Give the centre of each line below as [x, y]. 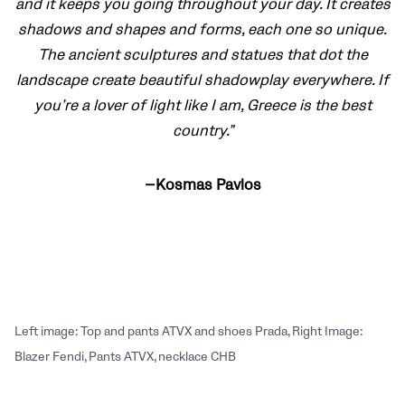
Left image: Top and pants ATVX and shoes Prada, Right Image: [188, 332]
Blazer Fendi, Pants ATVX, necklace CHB [125, 357]
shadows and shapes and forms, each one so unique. [202, 30]
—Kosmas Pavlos [202, 186]
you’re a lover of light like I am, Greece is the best [202, 106]
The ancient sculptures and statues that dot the [202, 56]
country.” [202, 132]
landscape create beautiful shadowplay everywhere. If [202, 81]
